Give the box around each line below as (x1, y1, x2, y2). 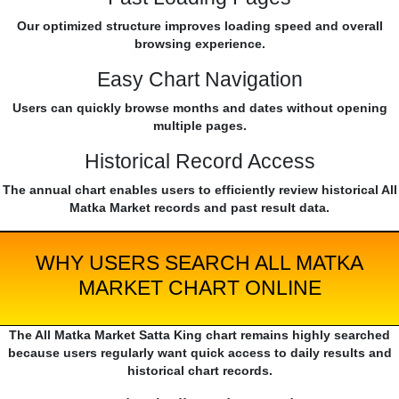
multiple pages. (152, 118, 247, 134)
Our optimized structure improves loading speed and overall (16, 19, 383, 34)
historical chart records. (126, 363, 273, 379)
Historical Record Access (84, 150, 315, 174)
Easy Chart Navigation (96, 68, 303, 92)
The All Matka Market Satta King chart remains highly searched (9, 328, 390, 343)
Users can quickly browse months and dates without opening (12, 101, 387, 116)
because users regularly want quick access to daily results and (7, 346, 392, 361)
